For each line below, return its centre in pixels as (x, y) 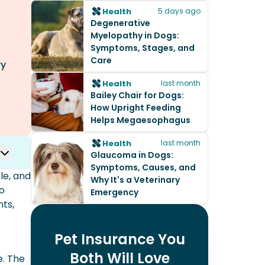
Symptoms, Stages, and (143, 48)
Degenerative (120, 23)
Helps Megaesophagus (140, 120)
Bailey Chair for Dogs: (137, 95)
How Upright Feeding (136, 108)
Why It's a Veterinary (135, 180)
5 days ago (179, 11)
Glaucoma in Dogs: (132, 155)
